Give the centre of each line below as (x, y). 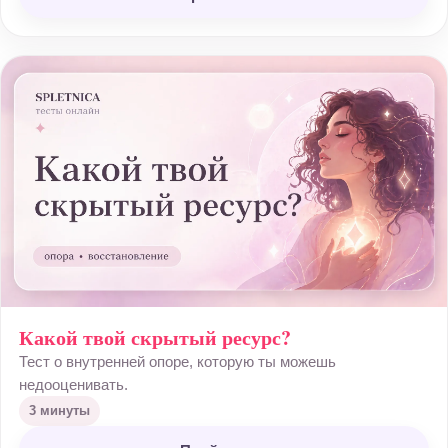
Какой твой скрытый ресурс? (155, 337)
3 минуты (59, 410)
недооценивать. (73, 384)
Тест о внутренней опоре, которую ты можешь (177, 361)
